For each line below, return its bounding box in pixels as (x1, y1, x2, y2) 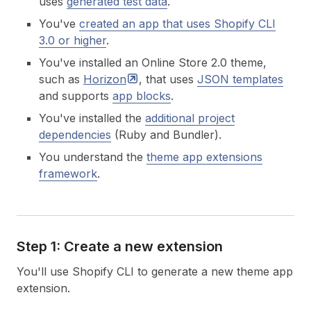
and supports (39, 89, 112, 103)
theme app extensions (146, 150, 262, 164)
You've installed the (39, 111, 145, 125)
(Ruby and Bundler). (111, 128, 221, 142)
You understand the (39, 150, 146, 164)
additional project (145, 111, 235, 125)
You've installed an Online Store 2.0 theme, (39, 56, 267, 69)
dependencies (39, 128, 111, 142)
